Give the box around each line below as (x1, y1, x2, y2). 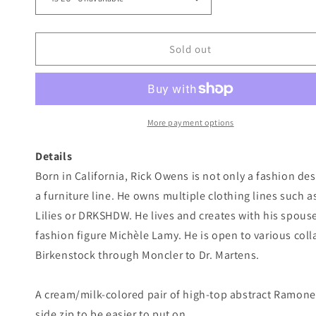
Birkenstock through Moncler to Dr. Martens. (35, 248, 260, 262)
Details (35, 149, 73, 164)
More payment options (147, 117, 234, 128)
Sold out (169, 42, 212, 56)
